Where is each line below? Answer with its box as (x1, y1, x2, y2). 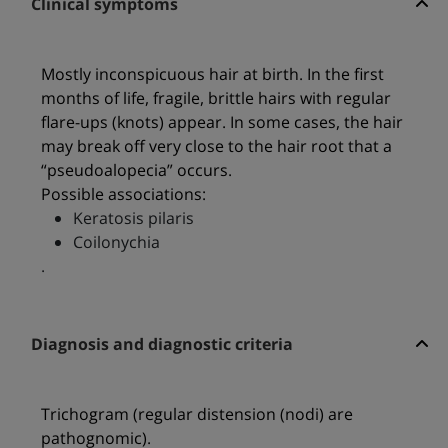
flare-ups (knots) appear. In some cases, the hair (40, 111, 403, 134)
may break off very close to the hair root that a (40, 135, 392, 158)
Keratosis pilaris (72, 207, 194, 230)
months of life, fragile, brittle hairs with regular (40, 87, 391, 110)
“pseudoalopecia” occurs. (40, 159, 232, 182)
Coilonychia (72, 231, 160, 254)
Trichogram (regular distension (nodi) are (40, 403, 353, 426)
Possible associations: (40, 183, 206, 206)
